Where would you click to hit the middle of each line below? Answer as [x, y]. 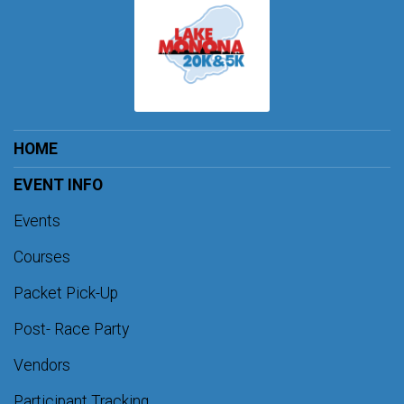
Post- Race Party [71, 330]
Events [37, 221]
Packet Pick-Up [66, 294]
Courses [42, 257]
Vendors [42, 366]
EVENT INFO [58, 185]
